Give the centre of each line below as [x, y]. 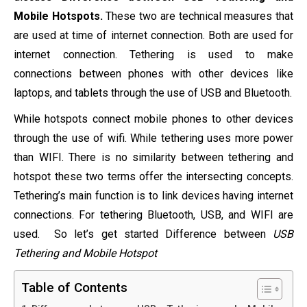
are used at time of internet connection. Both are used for [153, 35]
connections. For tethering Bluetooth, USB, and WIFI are [153, 215]
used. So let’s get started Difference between [143, 234]
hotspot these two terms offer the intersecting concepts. [153, 176]
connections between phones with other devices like [153, 74]
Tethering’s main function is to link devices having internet [153, 196]
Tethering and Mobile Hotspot [85, 253]
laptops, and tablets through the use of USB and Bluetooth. [153, 93]
